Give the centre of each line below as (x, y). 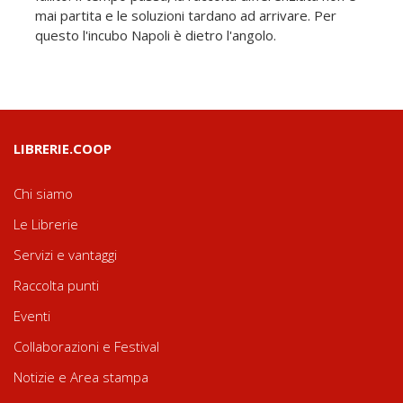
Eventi (32, 316)
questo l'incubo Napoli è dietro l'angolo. (156, 36)
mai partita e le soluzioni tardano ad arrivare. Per (186, 16)
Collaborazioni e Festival (86, 347)
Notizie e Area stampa (81, 377)
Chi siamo (43, 194)
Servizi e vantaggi (65, 255)
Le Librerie (46, 224)
